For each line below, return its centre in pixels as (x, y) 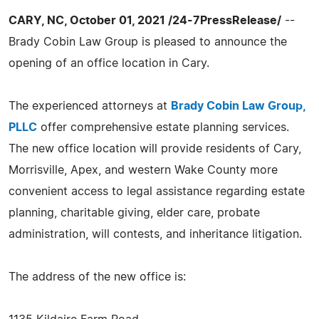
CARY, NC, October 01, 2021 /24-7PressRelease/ (145, 20)
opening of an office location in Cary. (109, 63)
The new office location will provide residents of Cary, (155, 148)
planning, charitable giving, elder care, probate (134, 213)
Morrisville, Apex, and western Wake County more (143, 170)
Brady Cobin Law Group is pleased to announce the (148, 42)
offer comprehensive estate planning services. (163, 127)
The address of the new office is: (97, 277)
